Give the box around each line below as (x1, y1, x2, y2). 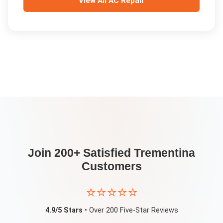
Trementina (134, 146, 195, 159)
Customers (81, 159, 142, 173)
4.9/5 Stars (45, 206, 83, 215)
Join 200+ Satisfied (28, 146, 134, 159)
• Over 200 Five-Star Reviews (82, 206, 178, 215)
